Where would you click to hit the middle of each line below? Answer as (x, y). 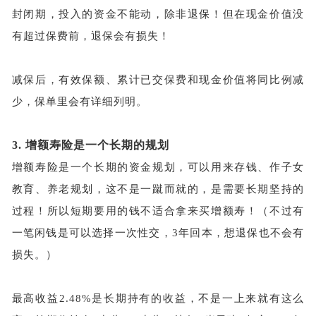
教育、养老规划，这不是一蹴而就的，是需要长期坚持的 (158, 189)
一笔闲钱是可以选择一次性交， (92, 232)
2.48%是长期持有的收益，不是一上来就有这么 (182, 298)
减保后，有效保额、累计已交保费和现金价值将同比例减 (158, 79)
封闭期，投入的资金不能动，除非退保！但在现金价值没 (158, 14)
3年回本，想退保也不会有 (238, 232)
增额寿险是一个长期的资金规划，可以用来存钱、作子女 (158, 167)
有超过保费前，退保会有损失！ (91, 36)
